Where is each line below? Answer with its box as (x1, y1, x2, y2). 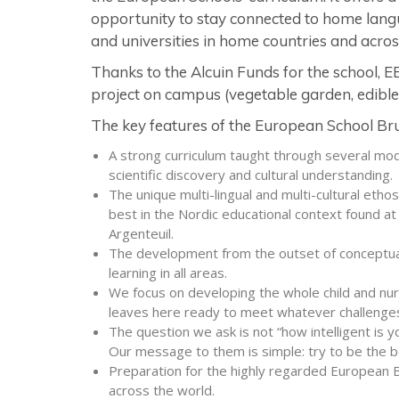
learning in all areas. (108, 264, 227, 281)
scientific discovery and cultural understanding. (108, 166, 393, 183)
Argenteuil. (108, 224, 174, 242)
